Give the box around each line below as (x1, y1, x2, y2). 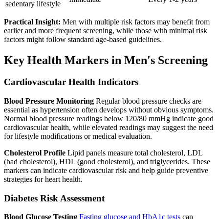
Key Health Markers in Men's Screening (4, 54, 208, 67)
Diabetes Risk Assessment (4, 193, 105, 203)
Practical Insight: (4, 18, 61, 26)
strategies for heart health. (4, 175, 83, 183)
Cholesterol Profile (4, 148, 66, 157)
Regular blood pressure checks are (94, 96, 201, 105)
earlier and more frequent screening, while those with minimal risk (4, 26, 207, 35)
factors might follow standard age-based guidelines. (4, 35, 162, 44)
